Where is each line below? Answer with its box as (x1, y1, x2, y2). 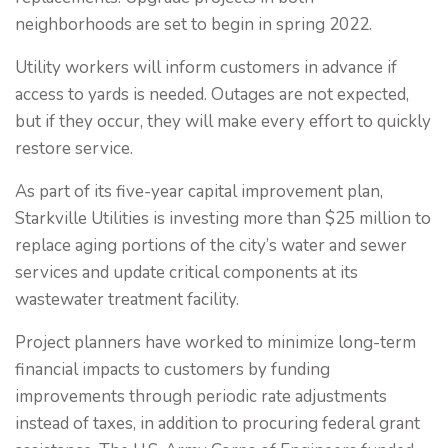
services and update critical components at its (15, 261, 358, 284)
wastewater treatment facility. (15, 288, 239, 311)
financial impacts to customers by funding (15, 358, 330, 381)
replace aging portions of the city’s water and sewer (15, 234, 407, 257)
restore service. (15, 137, 133, 160)
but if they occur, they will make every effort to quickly (15, 110, 431, 133)
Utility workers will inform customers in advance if (15, 56, 397, 79)
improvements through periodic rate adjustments (15, 385, 387, 408)
